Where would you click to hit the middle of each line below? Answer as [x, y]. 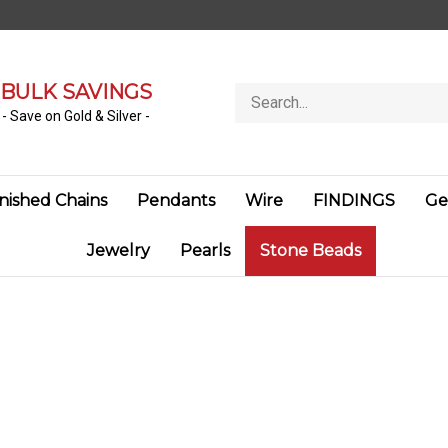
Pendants [176, 200]
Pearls [205, 250]
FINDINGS [354, 200]
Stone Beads [310, 250]
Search [256, 91]
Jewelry [118, 250]
